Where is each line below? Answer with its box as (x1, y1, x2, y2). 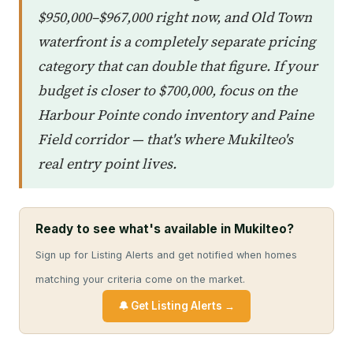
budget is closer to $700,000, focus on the (38, 80, 297, 100)
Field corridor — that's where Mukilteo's (38, 128, 293, 149)
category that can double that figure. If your (38, 55, 318, 76)
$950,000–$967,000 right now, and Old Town (38, 6, 312, 27)
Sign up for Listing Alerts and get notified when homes (35, 248, 297, 261)
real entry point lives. (38, 153, 176, 173)
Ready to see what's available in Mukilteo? (35, 221, 294, 236)
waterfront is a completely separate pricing (38, 31, 316, 51)
